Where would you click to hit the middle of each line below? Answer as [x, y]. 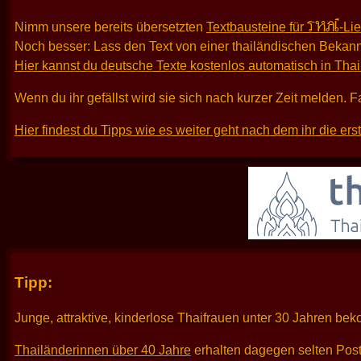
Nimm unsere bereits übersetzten [110, 27]
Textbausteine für [257, 27]
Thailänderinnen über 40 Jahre [103, 351]
